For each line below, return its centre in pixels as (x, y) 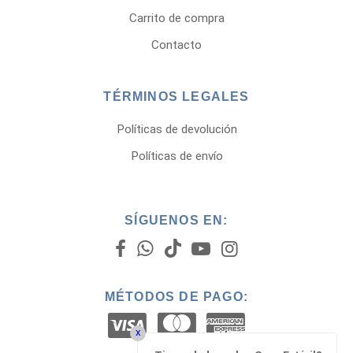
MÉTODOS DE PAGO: (176, 297)
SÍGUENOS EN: (176, 221)
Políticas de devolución (176, 130)
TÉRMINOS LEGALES (176, 97)
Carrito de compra (176, 19)
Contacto (176, 45)
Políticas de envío (176, 156)
